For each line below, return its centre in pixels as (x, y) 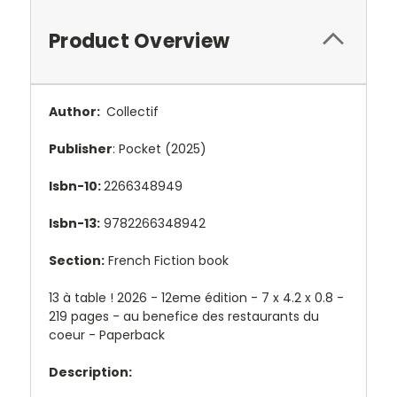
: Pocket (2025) (160, 148)
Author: (76, 111)
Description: (90, 372)
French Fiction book (167, 260)
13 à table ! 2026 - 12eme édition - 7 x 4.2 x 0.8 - (196, 297)
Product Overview (139, 41)
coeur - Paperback (107, 335)
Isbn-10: (76, 186)
